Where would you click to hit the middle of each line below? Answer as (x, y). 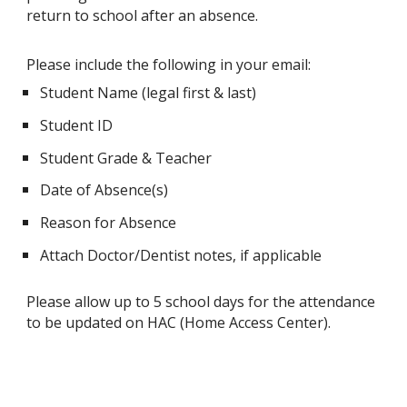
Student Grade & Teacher (126, 158)
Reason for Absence (109, 223)
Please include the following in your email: (169, 65)
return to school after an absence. (143, 16)
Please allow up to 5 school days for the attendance (201, 302)
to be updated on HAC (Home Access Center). (179, 323)
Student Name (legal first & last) (149, 93)
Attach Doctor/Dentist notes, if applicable (181, 255)
